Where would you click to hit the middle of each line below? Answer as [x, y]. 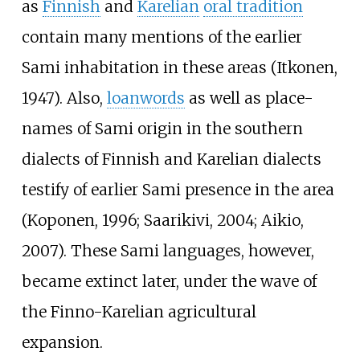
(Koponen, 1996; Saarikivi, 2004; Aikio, [162, 220]
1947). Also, [64, 98]
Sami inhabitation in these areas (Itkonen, [179, 67]
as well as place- [249, 98]
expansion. [62, 342]
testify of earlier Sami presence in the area [178, 189]
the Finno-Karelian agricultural [139, 311]
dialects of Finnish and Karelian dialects [171, 159]
